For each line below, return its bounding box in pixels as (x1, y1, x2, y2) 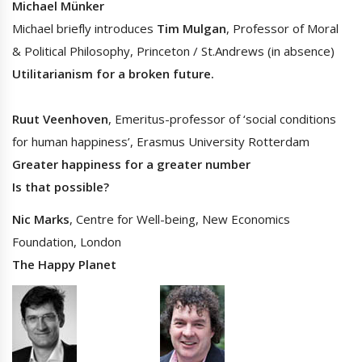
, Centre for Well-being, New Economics (69, 211, 290, 228)
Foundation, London (12, 234, 121, 250)
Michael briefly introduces (12, 20, 157, 37)
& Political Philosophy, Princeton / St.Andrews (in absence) (12, 43, 335, 60)
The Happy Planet (12, 256, 116, 273)
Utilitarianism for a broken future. (12, 65, 214, 82)
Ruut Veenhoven (12, 111, 108, 128)
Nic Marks (12, 211, 69, 228)
